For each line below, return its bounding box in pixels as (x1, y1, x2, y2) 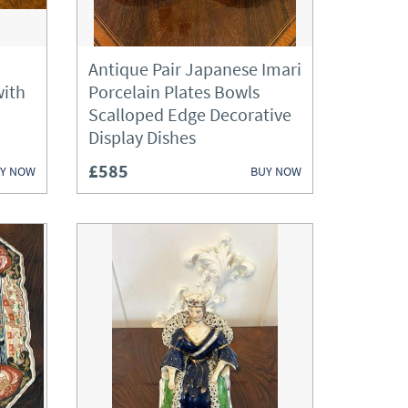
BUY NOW (250, 162, 301, 179)
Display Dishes (88, 126, 196, 148)
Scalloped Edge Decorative (88, 103, 291, 126)
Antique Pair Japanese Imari (88, 57, 301, 80)
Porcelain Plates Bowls (88, 80, 260, 103)
